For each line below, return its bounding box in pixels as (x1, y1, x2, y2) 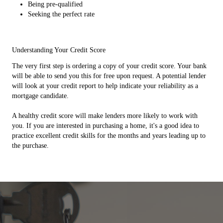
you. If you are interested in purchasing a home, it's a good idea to (12, 122, 199, 129)
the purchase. (12, 142, 49, 149)
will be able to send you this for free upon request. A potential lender (12, 72, 206, 80)
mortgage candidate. (12, 92, 69, 100)
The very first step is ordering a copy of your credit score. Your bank (12, 62, 207, 70)
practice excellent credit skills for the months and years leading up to (12, 132, 206, 139)
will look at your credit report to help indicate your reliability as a (12, 82, 198, 90)
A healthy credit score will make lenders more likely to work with (12, 112, 198, 119)
